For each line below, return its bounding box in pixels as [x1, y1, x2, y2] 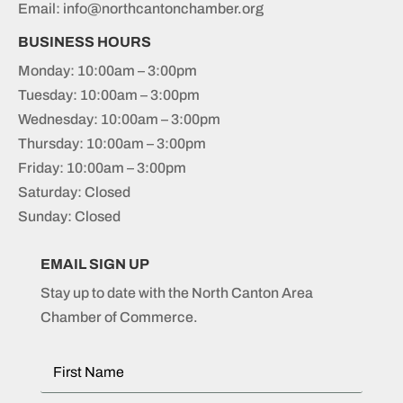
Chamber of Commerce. [40, 309, 198, 325]
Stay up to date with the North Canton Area [40, 284, 313, 300]
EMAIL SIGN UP [40, 255, 149, 272]
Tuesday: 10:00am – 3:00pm [18, 86, 200, 103]
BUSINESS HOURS [18, 33, 151, 49]
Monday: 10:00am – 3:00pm [18, 62, 197, 78]
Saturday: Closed [18, 184, 130, 200]
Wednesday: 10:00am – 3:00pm [18, 111, 220, 127]
